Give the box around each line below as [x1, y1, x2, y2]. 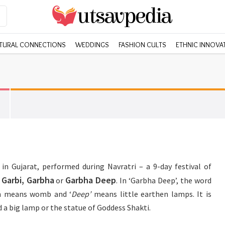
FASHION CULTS [119, 40, 166, 49]
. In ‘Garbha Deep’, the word [116, 175, 211, 185]
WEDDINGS [75, 40, 109, 49]
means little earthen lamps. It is [91, 189, 212, 199]
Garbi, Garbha [1, 174, 54, 186]
